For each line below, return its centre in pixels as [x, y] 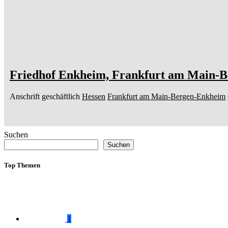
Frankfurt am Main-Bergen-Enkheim [166, 97]
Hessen [94, 97]
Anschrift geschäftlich [45, 97]
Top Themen [22, 165]
